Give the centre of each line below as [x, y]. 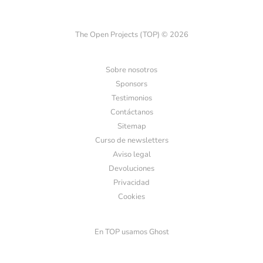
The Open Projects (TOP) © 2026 [131, 35]
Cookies [131, 197]
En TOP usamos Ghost [131, 232]
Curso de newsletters [131, 140]
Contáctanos [131, 112]
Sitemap [131, 126]
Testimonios [131, 98]
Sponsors [131, 84]
